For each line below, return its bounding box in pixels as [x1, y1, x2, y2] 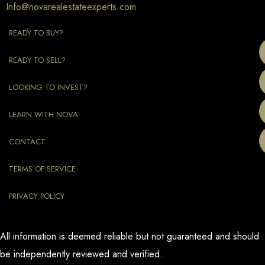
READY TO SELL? [9, 54, 66, 66]
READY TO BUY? [9, 27, 63, 38]
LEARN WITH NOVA [9, 108, 78, 120]
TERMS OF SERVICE [9, 163, 76, 174]
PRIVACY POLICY [9, 190, 64, 202]
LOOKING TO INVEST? [9, 81, 88, 93]
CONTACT [9, 135, 46, 147]
